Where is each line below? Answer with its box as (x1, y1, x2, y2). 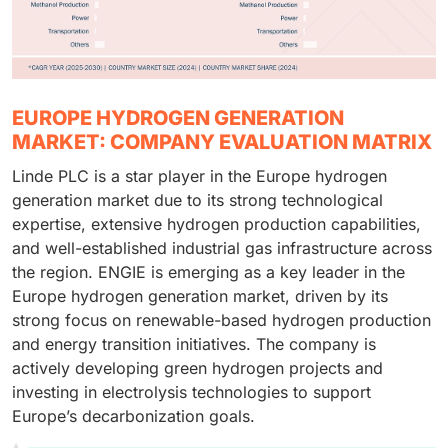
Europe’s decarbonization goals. (12, 405, 255, 426)
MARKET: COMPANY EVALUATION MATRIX (12, 129, 432, 154)
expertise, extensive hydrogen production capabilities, (12, 213, 421, 234)
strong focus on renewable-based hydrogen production (12, 309, 431, 330)
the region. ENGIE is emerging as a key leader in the (12, 261, 405, 282)
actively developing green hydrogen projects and (12, 357, 383, 378)
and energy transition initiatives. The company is (12, 333, 376, 354)
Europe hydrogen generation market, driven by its (12, 285, 388, 306)
